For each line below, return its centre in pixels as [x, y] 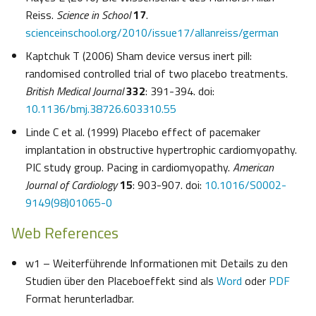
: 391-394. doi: [180, 91]
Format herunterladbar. [80, 299]
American [253, 168]
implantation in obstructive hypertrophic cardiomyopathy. [161, 150]
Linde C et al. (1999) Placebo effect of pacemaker [143, 132]
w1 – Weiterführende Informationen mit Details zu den [157, 263]
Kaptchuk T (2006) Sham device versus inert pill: [139, 56]
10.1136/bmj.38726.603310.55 [101, 109]
